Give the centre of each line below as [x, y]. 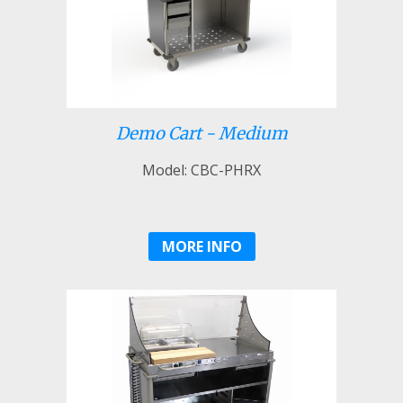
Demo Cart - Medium [201, 133]
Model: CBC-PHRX [201, 170]
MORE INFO [201, 246]
